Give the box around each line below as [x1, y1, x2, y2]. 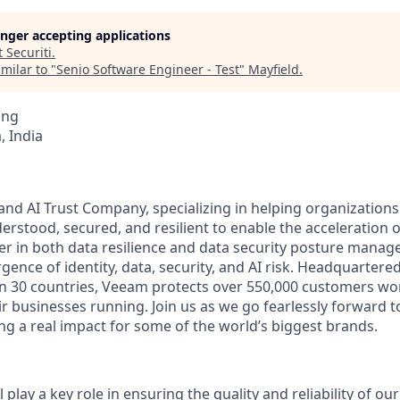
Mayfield [248, 61, 299, 78]
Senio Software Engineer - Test [56, 61, 239, 78]
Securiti [6, 44, 52, 61]
